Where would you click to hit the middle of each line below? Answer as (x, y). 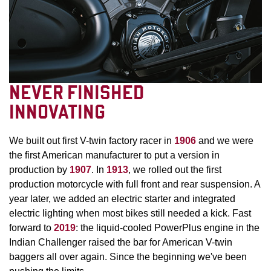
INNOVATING (57, 112)
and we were (226, 141)
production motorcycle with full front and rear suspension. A (135, 184)
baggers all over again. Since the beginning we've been (128, 257)
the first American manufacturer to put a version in (114, 155)
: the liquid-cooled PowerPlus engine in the (168, 228)
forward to (31, 228)
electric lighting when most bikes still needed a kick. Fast (130, 214)
